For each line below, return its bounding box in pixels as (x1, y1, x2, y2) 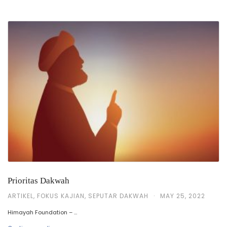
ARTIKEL (8, 192, 33, 201)
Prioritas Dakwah (8, 176, 69, 186)
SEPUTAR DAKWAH (88, 192, 148, 201)
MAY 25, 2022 (160, 192, 205, 201)
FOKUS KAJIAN (37, 192, 85, 201)
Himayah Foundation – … (8, 208, 77, 217)
